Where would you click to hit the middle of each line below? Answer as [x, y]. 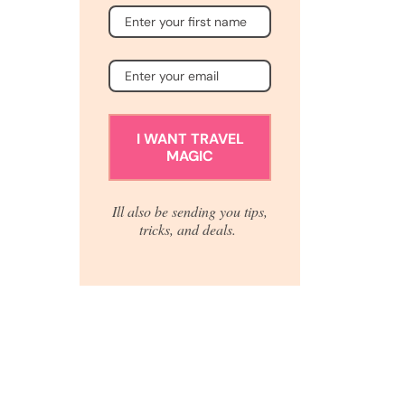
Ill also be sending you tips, [190, 211]
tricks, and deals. [190, 229]
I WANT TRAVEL [190, 139]
